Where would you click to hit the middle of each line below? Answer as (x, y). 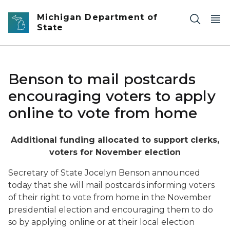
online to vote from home (103, 113)
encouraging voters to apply (112, 96)
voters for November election (115, 152)
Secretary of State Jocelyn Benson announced (104, 173)
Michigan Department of (98, 17)
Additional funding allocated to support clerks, (115, 140)
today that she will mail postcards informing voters (111, 185)
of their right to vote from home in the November (110, 197)
